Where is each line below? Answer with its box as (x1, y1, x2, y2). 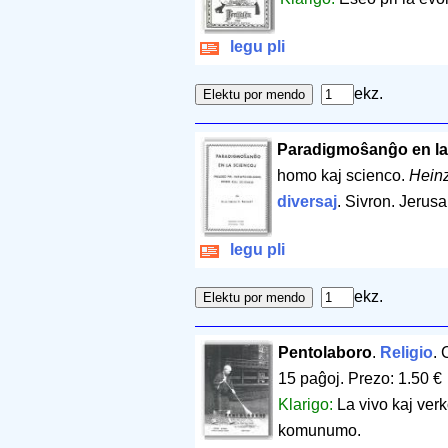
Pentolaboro (277, 344, 372, 362)
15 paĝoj (277, 370, 340, 388)
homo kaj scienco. (276, 167, 409, 185)
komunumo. (277, 422, 361, 440)
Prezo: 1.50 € (347, 370, 442, 388)
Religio (379, 344, 433, 362)
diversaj (276, 193, 337, 211)
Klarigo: (277, 396, 337, 414)
